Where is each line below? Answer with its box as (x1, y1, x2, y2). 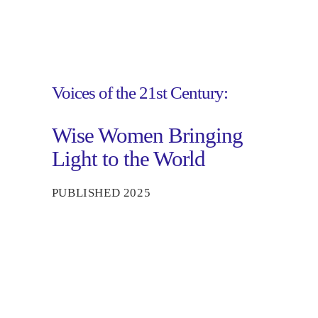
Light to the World (51, 146, 205, 171)
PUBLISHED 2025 (51, 185, 151, 199)
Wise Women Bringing (51, 123, 243, 148)
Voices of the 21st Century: (51, 82, 228, 102)
